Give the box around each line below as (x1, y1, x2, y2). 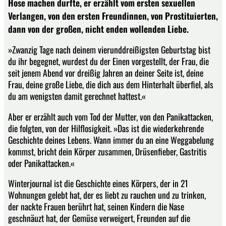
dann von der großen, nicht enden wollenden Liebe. (8, 22, 189, 35)
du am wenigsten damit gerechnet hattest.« (8, 89, 146, 103)
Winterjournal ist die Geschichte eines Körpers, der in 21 (8, 177, 188, 190)
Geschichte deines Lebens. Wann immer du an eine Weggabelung (8, 133, 214, 146)
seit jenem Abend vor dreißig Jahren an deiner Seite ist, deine (8, 66, 203, 80)
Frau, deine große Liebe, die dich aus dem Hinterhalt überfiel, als (8, 78, 213, 91)
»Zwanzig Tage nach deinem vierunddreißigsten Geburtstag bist (8, 43, 210, 56)
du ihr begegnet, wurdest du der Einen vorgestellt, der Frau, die (8, 54, 209, 68)
